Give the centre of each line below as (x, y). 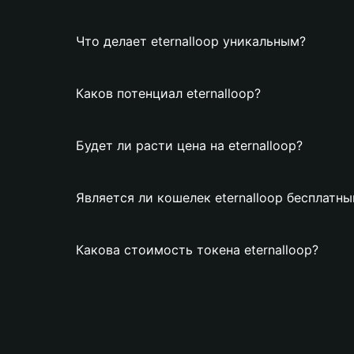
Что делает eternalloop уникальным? (191, 41)
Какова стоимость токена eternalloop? (197, 250)
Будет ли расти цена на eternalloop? (189, 145)
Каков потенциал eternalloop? (168, 93)
